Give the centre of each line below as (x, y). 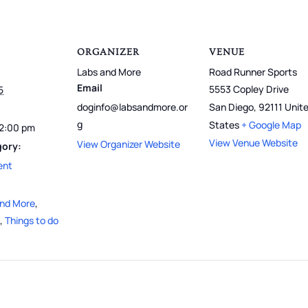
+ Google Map (271, 124)
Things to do (32, 220)
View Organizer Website (129, 144)
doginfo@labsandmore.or (132, 107)
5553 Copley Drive (249, 89)
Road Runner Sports (253, 71)
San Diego (231, 107)
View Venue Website (253, 142)
